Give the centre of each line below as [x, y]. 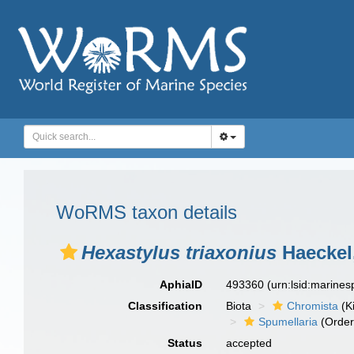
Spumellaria [288, 322]
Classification [166, 306]
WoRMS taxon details [147, 212]
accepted [249, 343]
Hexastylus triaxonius [179, 252]
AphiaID [181, 284]
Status [185, 343]
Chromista [313, 306]
